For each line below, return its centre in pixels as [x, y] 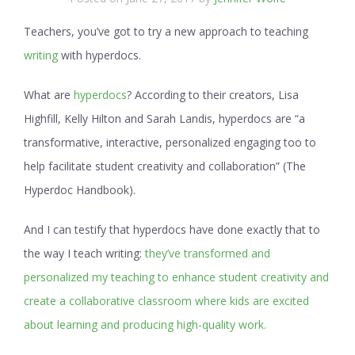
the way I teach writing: [84, 253]
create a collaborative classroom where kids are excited [166, 300]
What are [49, 94]
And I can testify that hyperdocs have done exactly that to [172, 229]
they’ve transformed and [208, 253]
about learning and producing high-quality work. [145, 324]
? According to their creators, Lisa [213, 94]
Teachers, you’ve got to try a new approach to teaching [166, 31]
